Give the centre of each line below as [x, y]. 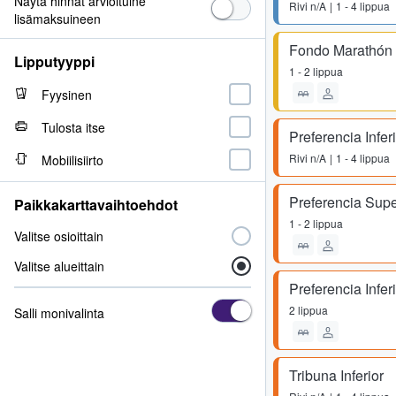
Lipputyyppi [54, 61]
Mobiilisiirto [72, 160]
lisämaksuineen [57, 19]
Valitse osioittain [59, 236]
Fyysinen [67, 94]
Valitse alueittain [59, 266]
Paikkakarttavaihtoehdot [96, 205]
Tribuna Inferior [336, 375]
